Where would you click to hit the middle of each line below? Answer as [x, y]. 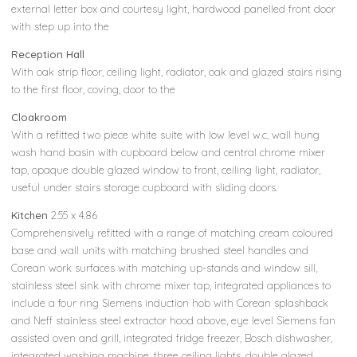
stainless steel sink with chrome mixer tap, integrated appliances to [171, 285]
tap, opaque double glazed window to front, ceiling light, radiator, [166, 169]
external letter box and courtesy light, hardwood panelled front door [174, 8]
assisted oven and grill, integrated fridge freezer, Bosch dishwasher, [172, 337]
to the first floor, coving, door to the [94, 89]
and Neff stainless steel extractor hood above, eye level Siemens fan [174, 320]
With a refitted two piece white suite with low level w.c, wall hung [166, 134]
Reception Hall [48, 54]
